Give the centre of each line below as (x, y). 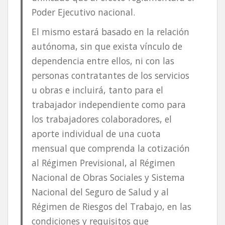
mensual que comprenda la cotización (110, 148)
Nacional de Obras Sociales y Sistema (108, 178)
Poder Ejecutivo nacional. (83, 12)
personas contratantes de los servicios (110, 76)
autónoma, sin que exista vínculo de (107, 46)
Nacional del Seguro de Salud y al (100, 192)
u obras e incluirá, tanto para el (97, 90)
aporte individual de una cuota (96, 134)
